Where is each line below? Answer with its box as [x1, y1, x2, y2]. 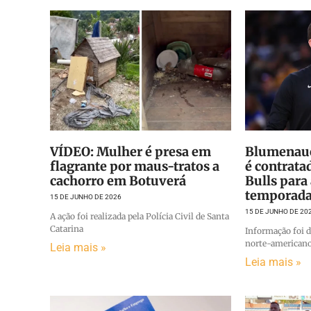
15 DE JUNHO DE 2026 [50, 192, 121, 201]
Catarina [50, 223, 83, 234]
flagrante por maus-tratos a [50, 158, 219, 174]
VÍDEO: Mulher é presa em [50, 143, 211, 160]
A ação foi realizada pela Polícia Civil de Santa [50, 210, 229, 221]
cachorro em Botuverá [50, 172, 186, 189]
